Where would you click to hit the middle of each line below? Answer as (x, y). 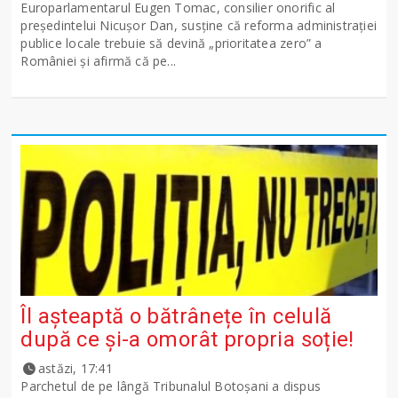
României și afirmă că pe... (99, 61)
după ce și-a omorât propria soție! (187, 340)
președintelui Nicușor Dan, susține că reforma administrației (199, 26)
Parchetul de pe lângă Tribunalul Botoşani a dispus (171, 386)
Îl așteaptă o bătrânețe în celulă (176, 317)
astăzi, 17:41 (76, 369)
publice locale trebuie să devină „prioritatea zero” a (171, 44)
